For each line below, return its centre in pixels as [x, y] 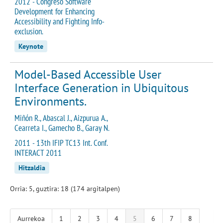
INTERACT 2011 [38, 153]
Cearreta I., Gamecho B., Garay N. [62, 128]
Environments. [51, 101]
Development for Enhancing [55, 11]
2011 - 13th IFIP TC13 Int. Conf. [61, 143]
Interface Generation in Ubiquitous [102, 88]
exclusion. [29, 31]
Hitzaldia [32, 167]
